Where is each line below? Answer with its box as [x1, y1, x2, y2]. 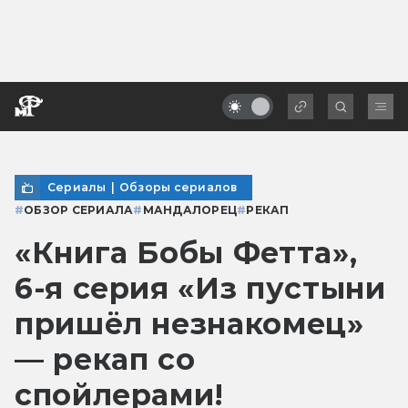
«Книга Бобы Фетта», [15, 234, 358, 270]
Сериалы [47, 179, 107, 194]
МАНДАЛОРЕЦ [142, 202, 238, 217]
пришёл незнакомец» [15, 305, 364, 342]
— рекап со [15, 341, 196, 377]
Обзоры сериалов [118, 179, 238, 194]
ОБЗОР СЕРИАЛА [24, 202, 134, 217]
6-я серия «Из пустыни [15, 270, 386, 306]
